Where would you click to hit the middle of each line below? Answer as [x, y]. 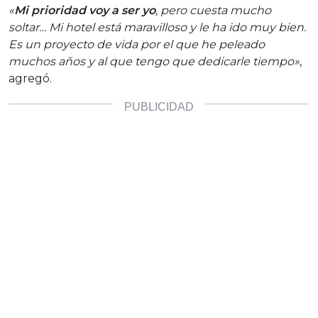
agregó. [30, 78]
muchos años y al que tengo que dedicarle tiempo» [154, 61]
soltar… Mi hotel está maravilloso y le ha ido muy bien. [157, 27]
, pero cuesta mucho [213, 10]
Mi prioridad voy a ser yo [85, 10]
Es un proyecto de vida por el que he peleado [137, 44]
